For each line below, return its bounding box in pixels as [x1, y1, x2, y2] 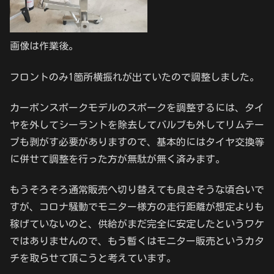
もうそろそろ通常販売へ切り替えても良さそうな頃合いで [10, 185, 264, 195]
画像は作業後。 [10, 41, 78, 51]
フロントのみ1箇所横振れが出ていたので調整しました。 [10, 72, 259, 82]
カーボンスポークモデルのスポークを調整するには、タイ [10, 103, 264, 113]
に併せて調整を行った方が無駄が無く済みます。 [10, 154, 225, 165]
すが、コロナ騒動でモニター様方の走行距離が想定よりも [10, 202, 264, 212]
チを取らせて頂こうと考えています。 [10, 253, 176, 264]
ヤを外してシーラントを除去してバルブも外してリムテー [10, 120, 264, 130]
